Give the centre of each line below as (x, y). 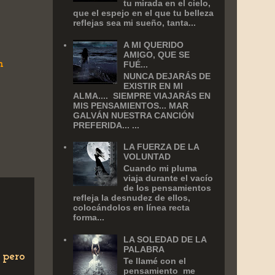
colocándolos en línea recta (131, 208)
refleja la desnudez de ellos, (131, 198)
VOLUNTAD (147, 157)
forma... (88, 218)
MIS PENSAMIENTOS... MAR (130, 105)
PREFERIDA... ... (106, 125)
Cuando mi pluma (161, 168)
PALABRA (144, 249)
